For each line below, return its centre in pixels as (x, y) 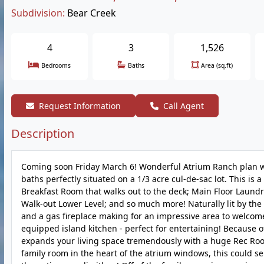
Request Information (80, 106)
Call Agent (184, 106)
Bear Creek (92, 13)
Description (43, 133)
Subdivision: (38, 13)
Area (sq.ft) (217, 65)
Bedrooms (56, 65)
